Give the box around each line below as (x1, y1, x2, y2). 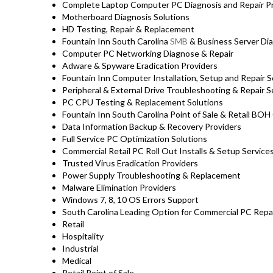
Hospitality (62, 231, 104, 242)
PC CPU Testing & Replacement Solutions (62, 97, 223, 108)
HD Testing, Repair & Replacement (62, 24, 194, 35)
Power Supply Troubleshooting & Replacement (62, 170, 241, 181)
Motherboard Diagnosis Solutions (62, 12, 190, 23)
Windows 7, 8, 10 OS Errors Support (62, 194, 199, 205)
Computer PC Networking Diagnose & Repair (62, 48, 233, 59)
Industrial (62, 243, 99, 254)
